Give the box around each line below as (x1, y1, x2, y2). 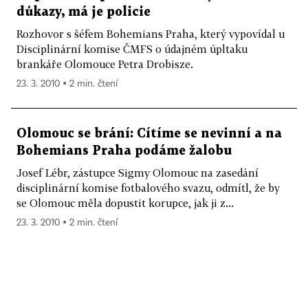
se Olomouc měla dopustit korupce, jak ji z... (16, 197, 234, 209)
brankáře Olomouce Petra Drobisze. (16, 58, 193, 70)
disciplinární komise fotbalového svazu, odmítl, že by (16, 181, 280, 194)
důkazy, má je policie (16, 6, 151, 18)
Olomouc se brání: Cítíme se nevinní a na (16, 128, 282, 140)
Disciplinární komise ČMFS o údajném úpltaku (16, 43, 247, 55)
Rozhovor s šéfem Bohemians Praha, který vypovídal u (16, 27, 285, 40)
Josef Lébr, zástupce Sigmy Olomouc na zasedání (16, 166, 258, 179)
